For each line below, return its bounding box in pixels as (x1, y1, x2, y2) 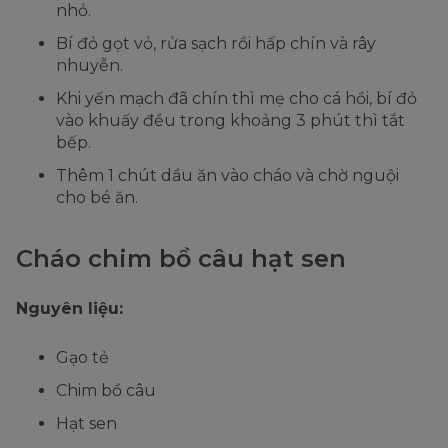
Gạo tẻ (56, 347, 109, 367)
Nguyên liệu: (16, 298, 123, 318)
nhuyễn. (56, 55, 123, 75)
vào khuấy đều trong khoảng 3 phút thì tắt (56, 110, 405, 130)
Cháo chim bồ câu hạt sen (16, 243, 346, 273)
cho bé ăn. (56, 187, 138, 207)
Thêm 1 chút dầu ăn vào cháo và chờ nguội (56, 165, 399, 185)
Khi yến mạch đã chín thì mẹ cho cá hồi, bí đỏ (56, 88, 417, 108)
